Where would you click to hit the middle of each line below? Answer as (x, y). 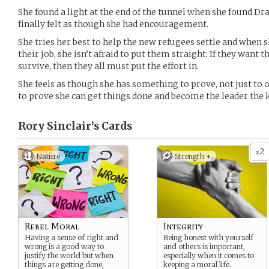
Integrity (183, 226)
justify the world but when (69, 255)
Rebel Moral (52, 226)
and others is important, (204, 246)
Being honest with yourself (208, 237)
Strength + (193, 156)
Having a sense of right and (71, 237)
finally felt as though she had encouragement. (113, 24)
